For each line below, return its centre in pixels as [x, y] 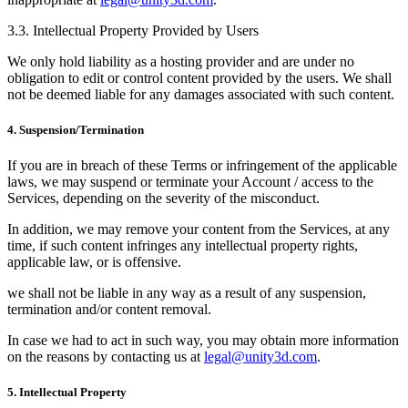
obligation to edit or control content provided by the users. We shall [199, 77]
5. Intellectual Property [67, 393]
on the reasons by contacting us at [106, 357]
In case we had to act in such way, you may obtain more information [203, 341]
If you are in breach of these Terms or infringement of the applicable [202, 166]
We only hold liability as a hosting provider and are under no [181, 61]
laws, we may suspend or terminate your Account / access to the [190, 182]
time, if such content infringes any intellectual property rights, [183, 246]
